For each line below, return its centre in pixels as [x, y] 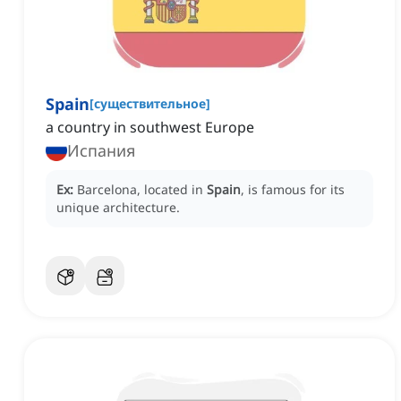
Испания [101, 151]
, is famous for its [293, 190]
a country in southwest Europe [150, 128]
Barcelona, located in [142, 190]
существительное [150, 104]
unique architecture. [118, 208]
